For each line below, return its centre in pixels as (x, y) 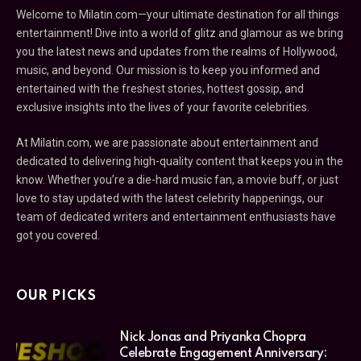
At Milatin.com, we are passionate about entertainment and (167, 142)
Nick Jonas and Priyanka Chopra (213, 337)
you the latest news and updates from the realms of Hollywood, (177, 51)
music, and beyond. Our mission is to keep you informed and (168, 70)
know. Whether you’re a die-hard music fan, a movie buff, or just (177, 179)
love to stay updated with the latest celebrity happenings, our (170, 198)
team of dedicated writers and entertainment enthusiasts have (176, 216)
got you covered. (58, 235)
